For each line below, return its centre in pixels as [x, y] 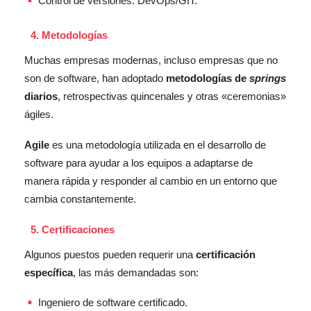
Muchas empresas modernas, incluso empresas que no [151, 60]
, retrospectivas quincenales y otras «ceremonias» [172, 96]
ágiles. [39, 114]
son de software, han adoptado [95, 78]
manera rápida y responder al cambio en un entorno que [151, 180]
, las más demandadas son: [136, 272]
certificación [226, 254]
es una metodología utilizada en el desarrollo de [158, 144]
